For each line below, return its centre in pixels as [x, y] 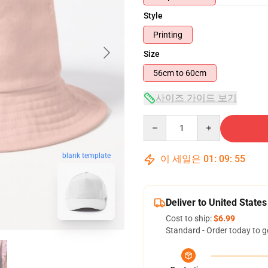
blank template [86, 156]
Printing [168, 35]
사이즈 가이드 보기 [196, 98]
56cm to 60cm [196, 73]
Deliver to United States [216, 202]
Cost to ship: [190, 218]
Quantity [159, 120]
